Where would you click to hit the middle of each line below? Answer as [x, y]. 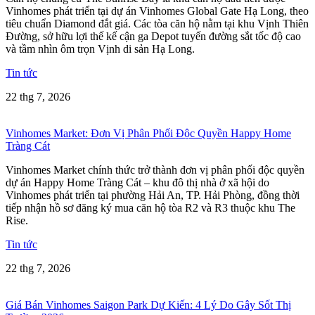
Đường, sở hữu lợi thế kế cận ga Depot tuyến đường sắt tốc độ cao [153, 36]
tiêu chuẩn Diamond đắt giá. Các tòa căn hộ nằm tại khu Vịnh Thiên [157, 23]
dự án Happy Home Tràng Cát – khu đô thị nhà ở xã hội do [137, 182]
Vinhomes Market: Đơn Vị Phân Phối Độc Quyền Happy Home [148, 133]
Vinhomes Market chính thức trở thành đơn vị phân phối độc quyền [155, 169]
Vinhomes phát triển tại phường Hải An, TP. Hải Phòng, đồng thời [153, 195]
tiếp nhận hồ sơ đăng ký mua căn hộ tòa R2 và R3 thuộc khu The [150, 207]
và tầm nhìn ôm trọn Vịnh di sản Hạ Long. [100, 49]
